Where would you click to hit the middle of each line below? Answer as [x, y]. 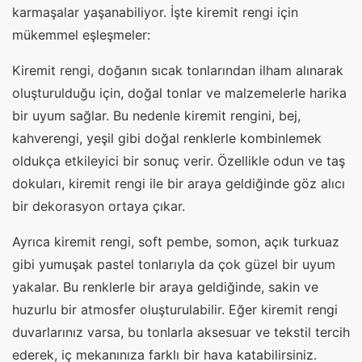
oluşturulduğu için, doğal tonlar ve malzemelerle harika [179, 93]
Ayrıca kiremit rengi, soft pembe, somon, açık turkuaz [176, 242]
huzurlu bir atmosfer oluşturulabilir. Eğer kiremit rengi [175, 310]
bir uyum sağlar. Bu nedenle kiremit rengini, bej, [156, 116]
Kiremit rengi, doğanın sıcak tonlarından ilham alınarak [178, 71]
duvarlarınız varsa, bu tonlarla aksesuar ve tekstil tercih [181, 333]
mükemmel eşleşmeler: [81, 35]
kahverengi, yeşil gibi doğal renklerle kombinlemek [167, 139]
